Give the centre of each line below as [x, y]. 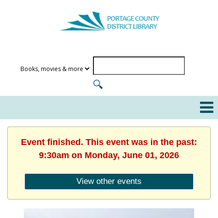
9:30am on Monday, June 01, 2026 [109, 155]
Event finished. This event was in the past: [109, 142]
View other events [109, 181]
